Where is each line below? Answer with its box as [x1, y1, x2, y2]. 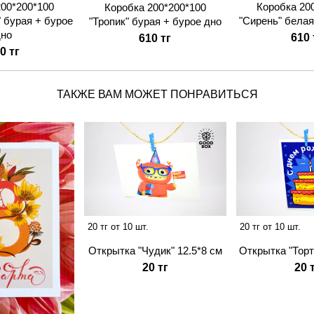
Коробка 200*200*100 [104, 1, 206, 14]
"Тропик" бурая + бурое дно [88, 15, 221, 28]
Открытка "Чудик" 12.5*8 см [88, 245, 222, 257]
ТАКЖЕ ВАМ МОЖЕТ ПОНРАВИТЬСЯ [56, 88, 258, 100]
